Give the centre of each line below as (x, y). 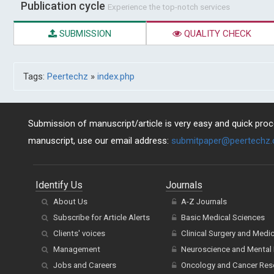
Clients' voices (79, 234)
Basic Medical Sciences (223, 218)
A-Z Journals (204, 202)
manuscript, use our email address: (100, 141)
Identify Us (59, 185)
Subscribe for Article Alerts (102, 218)
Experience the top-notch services (169, 7)
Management (77, 250)
